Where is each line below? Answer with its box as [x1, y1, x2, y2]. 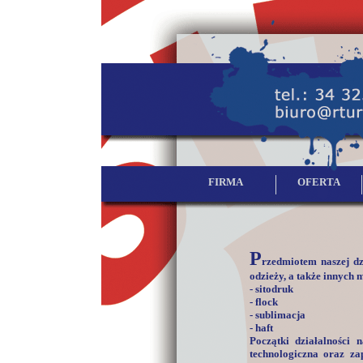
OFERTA [297, 176, 340, 188]
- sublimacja [249, 309, 305, 321]
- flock [249, 296, 278, 308]
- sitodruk [249, 283, 293, 295]
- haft [249, 322, 273, 334]
